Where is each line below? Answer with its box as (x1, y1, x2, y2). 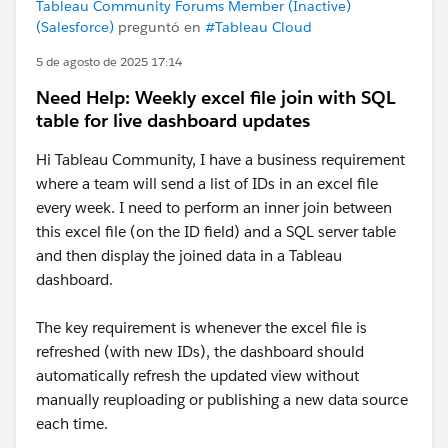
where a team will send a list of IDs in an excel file (36, 174, 378, 193)
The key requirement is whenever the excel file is (36, 318, 367, 337)
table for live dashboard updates (36, 109, 310, 132)
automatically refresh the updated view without (36, 366, 359, 385)
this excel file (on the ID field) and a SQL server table (36, 222, 396, 241)
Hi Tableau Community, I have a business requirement (36, 150, 405, 169)
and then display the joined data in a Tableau (36, 246, 342, 265)
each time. (36, 414, 108, 433)
